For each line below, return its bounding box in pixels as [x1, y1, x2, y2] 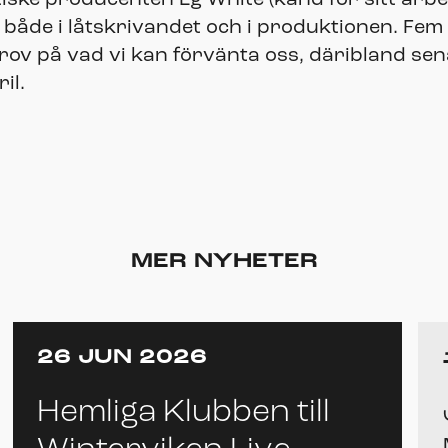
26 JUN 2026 [37, 347, 207, 368]
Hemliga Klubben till [37, 396, 330, 429]
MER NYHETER [130, 251, 318, 272]
